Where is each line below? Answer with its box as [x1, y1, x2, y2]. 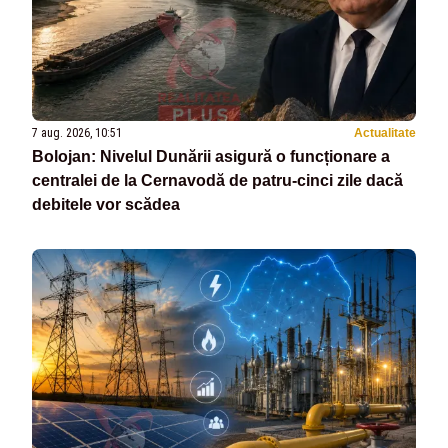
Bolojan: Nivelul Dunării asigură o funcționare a [32, 147, 390, 165]
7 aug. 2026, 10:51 [32, 125, 122, 140]
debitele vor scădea [32, 195, 180, 213]
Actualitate [354, 125, 416, 140]
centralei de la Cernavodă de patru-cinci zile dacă [32, 171, 403, 189]
